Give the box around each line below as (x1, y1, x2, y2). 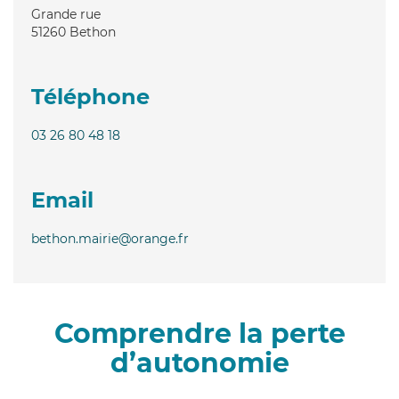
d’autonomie (110, 346, 289, 379)
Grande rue (31, 5, 101, 22)
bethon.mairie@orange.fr (31, 230, 189, 247)
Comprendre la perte (53, 316, 346, 350)
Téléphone (31, 83, 150, 110)
